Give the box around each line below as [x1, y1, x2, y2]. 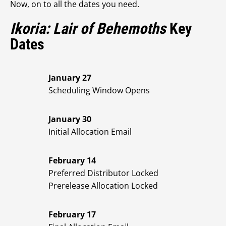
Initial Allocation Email [48, 126, 132, 138]
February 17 [48, 209, 96, 220]
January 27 [48, 72, 91, 84]
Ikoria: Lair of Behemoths [10, 20, 166, 38]
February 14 [48, 155, 96, 166]
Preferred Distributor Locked [48, 167, 158, 179]
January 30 [48, 114, 91, 125]
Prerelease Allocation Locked [48, 180, 158, 192]
